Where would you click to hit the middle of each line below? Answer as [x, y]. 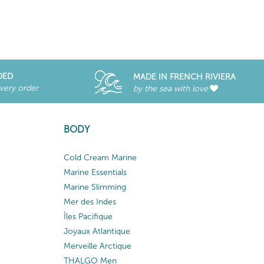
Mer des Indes [90, 202]
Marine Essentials [95, 172]
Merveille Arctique [97, 246]
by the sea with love [170, 89]
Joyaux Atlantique [97, 231]
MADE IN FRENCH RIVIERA [184, 77]
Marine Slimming [95, 187]
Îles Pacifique [88, 216]
